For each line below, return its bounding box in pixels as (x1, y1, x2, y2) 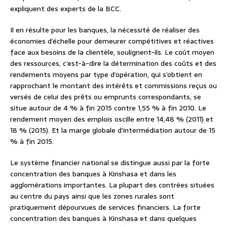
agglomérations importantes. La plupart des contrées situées (10, 179, 214, 191)
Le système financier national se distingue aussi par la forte (10, 157, 210, 169)
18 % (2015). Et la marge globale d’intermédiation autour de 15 (10, 125, 215, 136)
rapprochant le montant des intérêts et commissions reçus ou (10, 80, 217, 92)
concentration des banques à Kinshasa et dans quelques (10, 213, 197, 224)
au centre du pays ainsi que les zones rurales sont (10, 191, 174, 202)
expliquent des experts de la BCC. (10, 3, 121, 15)
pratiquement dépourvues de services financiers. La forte (10, 202, 201, 213)
